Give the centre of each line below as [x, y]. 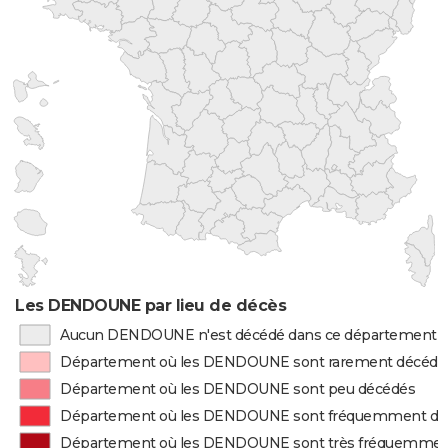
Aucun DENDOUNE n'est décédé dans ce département [248, 335]
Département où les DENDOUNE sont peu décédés [238, 389]
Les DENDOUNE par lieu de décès [151, 305]
